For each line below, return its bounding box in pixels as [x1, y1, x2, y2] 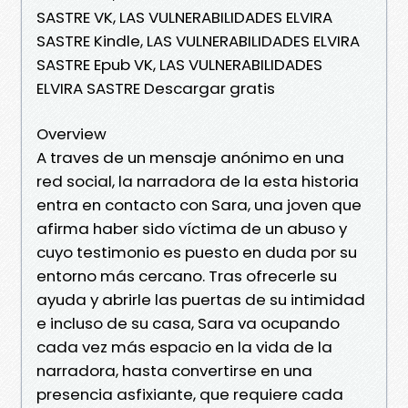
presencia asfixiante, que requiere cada [36, 382, 343, 405]
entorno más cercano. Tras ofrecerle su [36, 264, 337, 287]
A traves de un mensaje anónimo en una [36, 146, 344, 168]
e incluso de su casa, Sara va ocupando [36, 311, 340, 334]
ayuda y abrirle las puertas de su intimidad [36, 288, 365, 311]
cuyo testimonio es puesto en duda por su [36, 240, 357, 263]
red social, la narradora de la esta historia [36, 169, 359, 192]
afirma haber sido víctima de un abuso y [36, 217, 347, 240]
